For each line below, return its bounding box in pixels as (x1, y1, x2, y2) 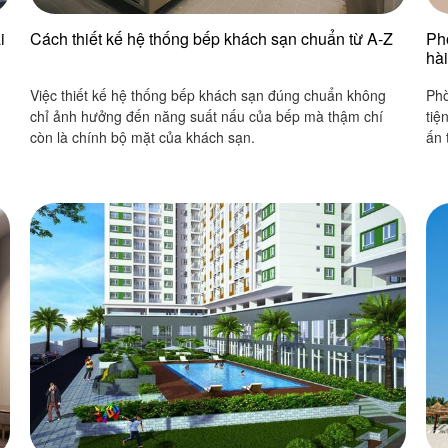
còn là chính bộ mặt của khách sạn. (30, 127, 255, 147)
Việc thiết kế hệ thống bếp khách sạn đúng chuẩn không (30, 85, 386, 105)
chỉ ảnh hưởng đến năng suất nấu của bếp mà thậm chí (30, 106, 383, 126)
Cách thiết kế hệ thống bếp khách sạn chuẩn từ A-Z (30, 27, 393, 50)
